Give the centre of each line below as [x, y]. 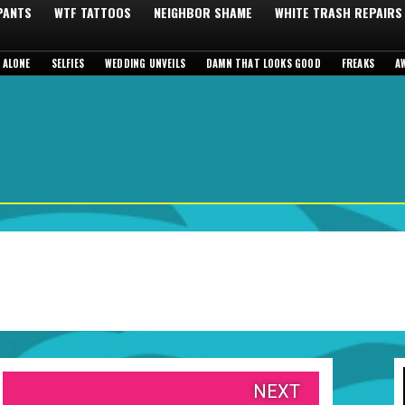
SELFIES [68, 63]
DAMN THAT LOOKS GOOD [263, 63]
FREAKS [358, 63]
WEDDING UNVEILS [145, 63]
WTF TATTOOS [93, 12]
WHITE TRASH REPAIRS [339, 12]
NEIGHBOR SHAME [203, 12]
